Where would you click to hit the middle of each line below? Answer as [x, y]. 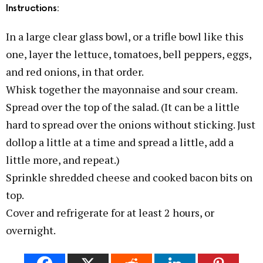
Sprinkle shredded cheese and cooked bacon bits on [129, 177]
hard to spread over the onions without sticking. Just [131, 124]
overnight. [31, 230]
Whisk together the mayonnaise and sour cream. [122, 89]
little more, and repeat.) [63, 160]
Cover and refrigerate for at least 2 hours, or [110, 213]
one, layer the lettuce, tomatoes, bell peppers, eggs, [129, 54]
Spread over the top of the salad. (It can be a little [123, 107]
